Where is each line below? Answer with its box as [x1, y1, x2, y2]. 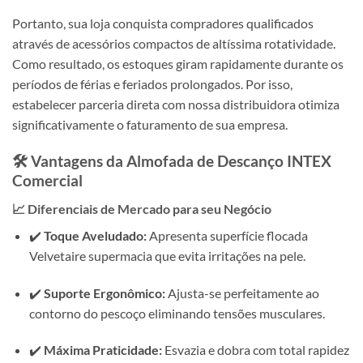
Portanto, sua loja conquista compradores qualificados [12, 15, 314, 32]
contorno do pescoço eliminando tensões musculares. [28, 305, 325, 321]
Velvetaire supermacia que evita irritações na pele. [28, 247, 305, 263]
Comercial [12, 171, 83, 190]
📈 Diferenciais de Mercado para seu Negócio [12, 200, 271, 216]
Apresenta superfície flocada [146, 227, 308, 243]
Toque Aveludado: [43, 227, 147, 243]
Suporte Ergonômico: [43, 284, 165, 301]
